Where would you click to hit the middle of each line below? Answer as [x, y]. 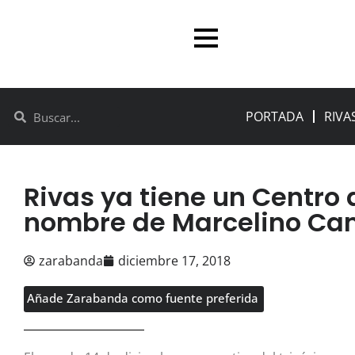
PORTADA [275, 117]
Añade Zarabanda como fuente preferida [143, 298]
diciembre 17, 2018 [174, 261]
